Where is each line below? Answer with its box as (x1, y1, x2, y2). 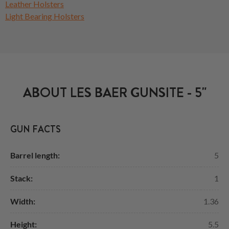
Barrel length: (10, 150, 60, 160)
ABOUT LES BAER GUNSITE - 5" (22, 83, 207, 102)
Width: (10, 196, 35, 206)
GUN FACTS (10, 122, 61, 136)
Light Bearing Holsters (5, 11, 84, 21)
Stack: (10, 173, 33, 183)
